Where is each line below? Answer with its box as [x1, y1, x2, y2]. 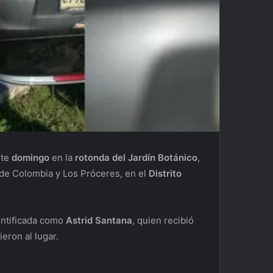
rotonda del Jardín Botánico [75, 152, 197, 164]
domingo [12, 152, 49, 164]
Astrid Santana [66, 214, 132, 227]
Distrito [149, 168, 182, 180]
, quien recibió [132, 214, 194, 227]
